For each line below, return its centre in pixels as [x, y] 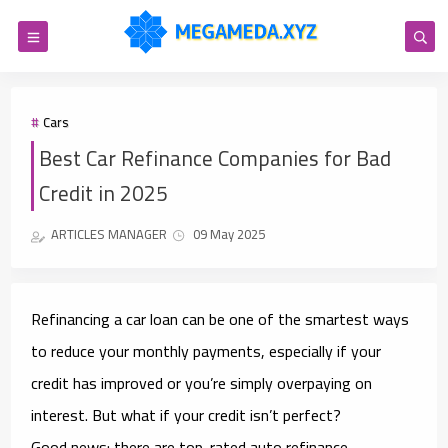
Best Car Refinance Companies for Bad [215, 158]
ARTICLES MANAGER [109, 233]
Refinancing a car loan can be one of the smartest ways [220, 318]
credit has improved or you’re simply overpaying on [202, 382]
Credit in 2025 [104, 193]
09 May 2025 [229, 233]
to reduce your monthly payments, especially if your [206, 350]
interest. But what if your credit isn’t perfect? [186, 414]
